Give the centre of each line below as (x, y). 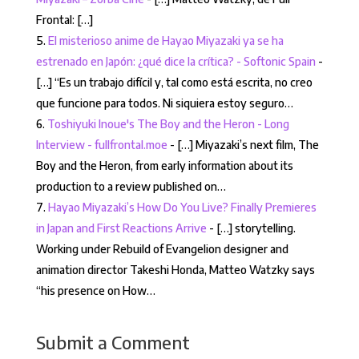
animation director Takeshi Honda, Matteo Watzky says (175, 270)
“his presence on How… (95, 291)
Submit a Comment (113, 343)
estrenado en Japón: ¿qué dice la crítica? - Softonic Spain (175, 62)
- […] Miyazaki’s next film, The (243, 145)
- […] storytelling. (251, 228)
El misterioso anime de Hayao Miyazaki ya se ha (165, 41)
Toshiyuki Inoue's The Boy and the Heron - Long (168, 124)
